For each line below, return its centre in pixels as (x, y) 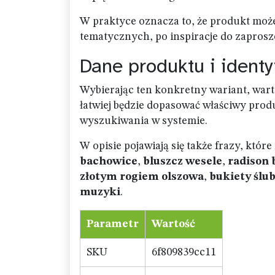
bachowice (109, 161)
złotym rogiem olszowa (142, 177)
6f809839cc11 (184, 252)
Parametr (113, 224)
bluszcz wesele (183, 161)
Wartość (173, 224)
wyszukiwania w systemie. (144, 121)
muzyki (100, 192)
